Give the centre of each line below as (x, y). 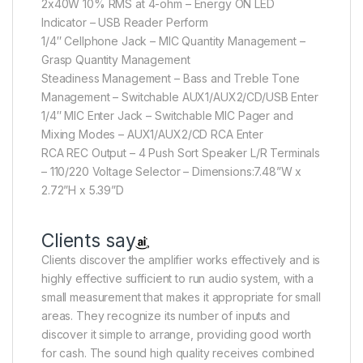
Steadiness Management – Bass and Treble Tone (171, 78)
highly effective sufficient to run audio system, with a (178, 278)
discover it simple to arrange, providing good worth (176, 334)
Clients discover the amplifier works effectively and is (181, 259)
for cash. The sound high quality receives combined (178, 352)
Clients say (89, 240)
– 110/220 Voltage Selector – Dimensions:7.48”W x (172, 171)
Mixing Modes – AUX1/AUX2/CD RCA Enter (152, 134)
